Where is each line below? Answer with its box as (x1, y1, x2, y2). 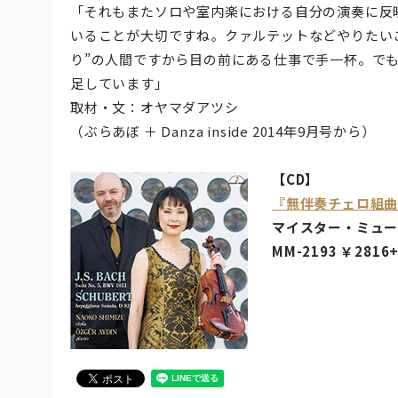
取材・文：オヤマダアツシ (70, 98, 239, 117)
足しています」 (70, 74, 169, 93)
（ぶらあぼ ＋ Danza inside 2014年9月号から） (70, 122, 376, 141)
